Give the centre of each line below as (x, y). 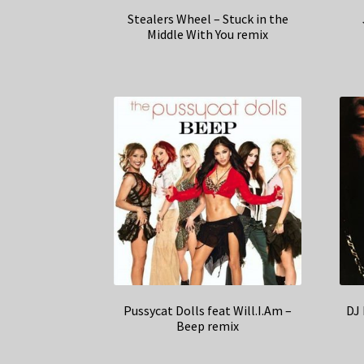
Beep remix (208, 326)
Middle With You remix (208, 34)
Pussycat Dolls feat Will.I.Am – (208, 311)
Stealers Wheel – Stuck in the (208, 18)
